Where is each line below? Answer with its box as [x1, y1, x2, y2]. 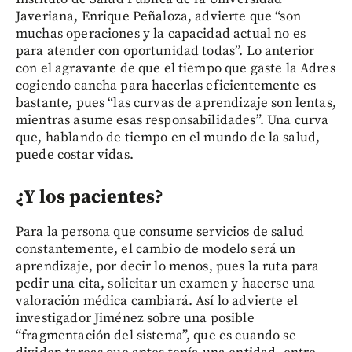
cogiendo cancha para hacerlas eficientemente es [16, 76, 317, 94]
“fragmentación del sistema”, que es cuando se [16, 326, 296, 344]
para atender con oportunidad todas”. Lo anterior [16, 42, 315, 60]
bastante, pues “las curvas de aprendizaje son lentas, [16, 93, 336, 112]
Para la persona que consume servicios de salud [16, 222, 304, 240]
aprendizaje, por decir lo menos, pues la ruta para [16, 257, 320, 275]
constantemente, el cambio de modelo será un [16, 240, 296, 258]
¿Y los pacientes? [16, 185, 163, 209]
